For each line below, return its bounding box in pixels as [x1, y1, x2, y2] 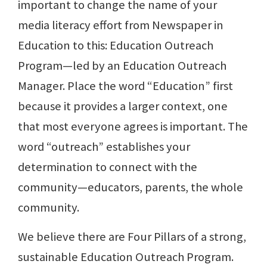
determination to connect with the [18, 159, 197, 175]
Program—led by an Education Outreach [18, 58, 226, 74]
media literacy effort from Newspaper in [18, 17, 223, 33]
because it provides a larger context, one [18, 98, 228, 114]
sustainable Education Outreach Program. [18, 249, 234, 265]
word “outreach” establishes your [18, 139, 190, 155]
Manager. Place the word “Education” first [18, 78, 233, 94]
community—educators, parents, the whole [18, 179, 243, 195]
